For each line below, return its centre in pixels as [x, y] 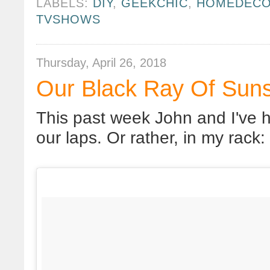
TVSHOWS [69, 19]
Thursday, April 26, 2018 [101, 63]
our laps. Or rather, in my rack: [151, 138]
